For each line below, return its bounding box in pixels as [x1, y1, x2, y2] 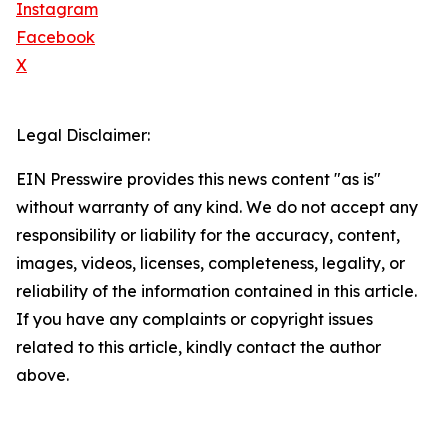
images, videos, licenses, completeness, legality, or [16, 253, 405, 274]
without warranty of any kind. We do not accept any [16, 197, 418, 218]
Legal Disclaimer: [16, 125, 150, 146]
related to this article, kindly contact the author [16, 337, 381, 358]
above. [16, 365, 69, 386]
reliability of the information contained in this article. [16, 281, 417, 302]
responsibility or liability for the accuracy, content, [16, 225, 400, 246]
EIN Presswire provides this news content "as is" [16, 169, 381, 190]
